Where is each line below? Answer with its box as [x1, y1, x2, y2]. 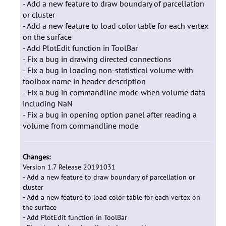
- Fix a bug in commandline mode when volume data [23, 87, 205, 97]
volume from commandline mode [23, 121, 138, 131]
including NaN [23, 98, 73, 108]
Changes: [23, 152, 50, 161]
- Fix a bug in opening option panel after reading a [23, 109, 197, 120]
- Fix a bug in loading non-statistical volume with [23, 65, 193, 75]
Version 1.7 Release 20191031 [23, 162, 116, 172]
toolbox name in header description [23, 76, 146, 86]
